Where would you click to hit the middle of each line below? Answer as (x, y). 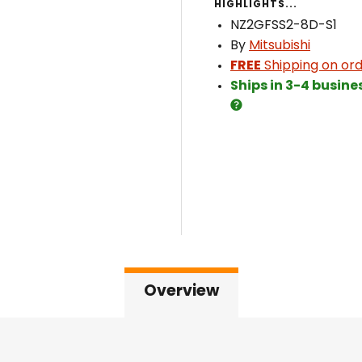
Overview (181, 292)
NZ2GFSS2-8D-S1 (284, 26)
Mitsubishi (280, 46)
